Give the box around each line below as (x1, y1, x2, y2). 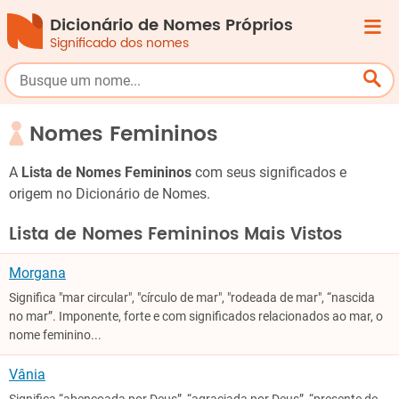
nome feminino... (9, 328, 102, 343)
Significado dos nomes (50, 33, 189, 53)
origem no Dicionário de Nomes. (9, 185, 210, 202)
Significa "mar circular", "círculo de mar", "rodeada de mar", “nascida (9, 290, 375, 305)
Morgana (9, 265, 66, 282)
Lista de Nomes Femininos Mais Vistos (9, 221, 342, 248)
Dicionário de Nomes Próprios (50, 12, 293, 38)
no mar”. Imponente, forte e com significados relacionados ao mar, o (9, 309, 383, 324)
